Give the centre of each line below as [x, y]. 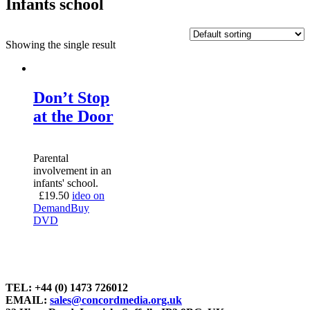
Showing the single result [61, 44]
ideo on [88, 195]
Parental [51, 158]
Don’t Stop [71, 97]
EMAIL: [28, 300]
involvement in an [72, 170]
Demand [52, 208]
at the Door [73, 116]
